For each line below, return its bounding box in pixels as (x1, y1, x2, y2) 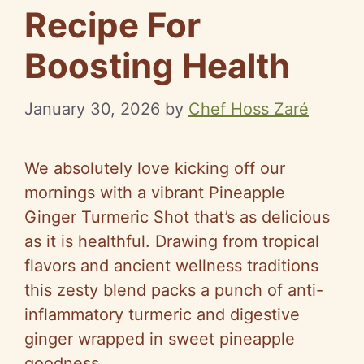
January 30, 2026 (24, 98, 160, 119)
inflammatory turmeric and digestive (24, 304, 300, 324)
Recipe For (24, 3, 201, 45)
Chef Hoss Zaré (188, 98, 309, 119)
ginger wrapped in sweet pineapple (24, 328, 295, 349)
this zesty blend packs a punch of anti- (24, 279, 323, 300)
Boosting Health (24, 44, 290, 86)
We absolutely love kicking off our (24, 158, 285, 178)
